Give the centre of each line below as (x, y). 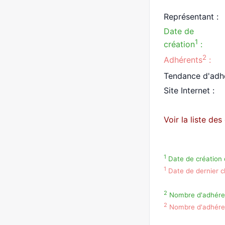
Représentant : (191, 17)
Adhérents (183, 60)
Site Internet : (189, 90)
